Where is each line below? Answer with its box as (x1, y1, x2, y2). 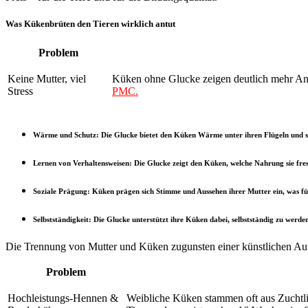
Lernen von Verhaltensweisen (33, 159, 129, 168)
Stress (8, 85, 33, 98)
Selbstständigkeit (33, 215, 89, 224)
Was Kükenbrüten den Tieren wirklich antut (5, 19, 175, 30)
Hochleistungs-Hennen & (8, 292, 118, 305)
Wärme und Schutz (33, 131, 96, 140)
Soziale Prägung (33, 187, 87, 196)
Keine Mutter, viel (8, 73, 86, 85)
